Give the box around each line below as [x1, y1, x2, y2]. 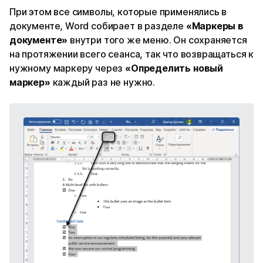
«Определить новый [125, 62, 223, 74]
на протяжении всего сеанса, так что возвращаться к [9, 48, 254, 60]
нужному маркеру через [9, 62, 126, 74]
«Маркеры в [186, 19, 244, 32]
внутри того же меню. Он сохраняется [68, 33, 247, 46]
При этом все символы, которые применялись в [9, 5, 227, 18]
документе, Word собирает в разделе [9, 19, 186, 32]
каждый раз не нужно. [50, 76, 155, 88]
